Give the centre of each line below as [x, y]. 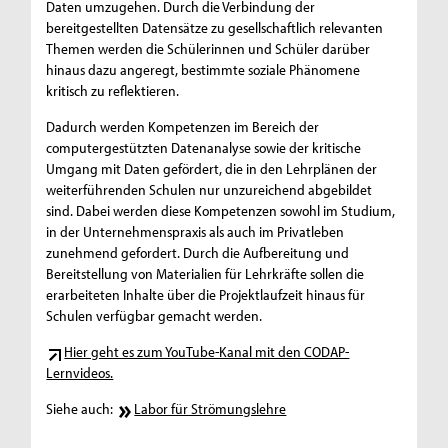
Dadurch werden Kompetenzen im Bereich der [183, 127]
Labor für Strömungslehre [210, 409]
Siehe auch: [81, 409]
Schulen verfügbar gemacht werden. [154, 316]
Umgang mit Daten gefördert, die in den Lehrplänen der [212, 169]
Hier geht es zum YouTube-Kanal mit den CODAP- [207, 352]
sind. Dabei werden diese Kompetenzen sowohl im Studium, [221, 211]
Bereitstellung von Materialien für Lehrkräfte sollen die [205, 274]
